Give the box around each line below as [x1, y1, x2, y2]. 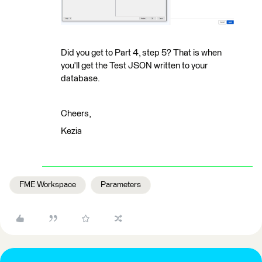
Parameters [101, 180, 141, 189]
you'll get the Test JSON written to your [61, 61, 208, 70]
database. [61, 74, 100, 83]
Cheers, [61, 109, 91, 118]
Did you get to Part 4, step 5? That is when [61, 48, 222, 57]
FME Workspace [19, 180, 76, 189]
